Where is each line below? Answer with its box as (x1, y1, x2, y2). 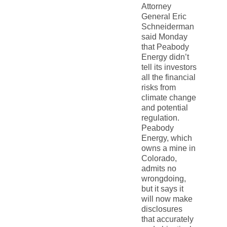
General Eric (141, 12, 186, 21)
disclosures (141, 204, 182, 213)
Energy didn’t (141, 52, 189, 61)
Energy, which (141, 133, 192, 142)
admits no (141, 164, 176, 173)
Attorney (141, 2, 171, 11)
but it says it (141, 184, 183, 193)
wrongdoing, (141, 174, 186, 183)
